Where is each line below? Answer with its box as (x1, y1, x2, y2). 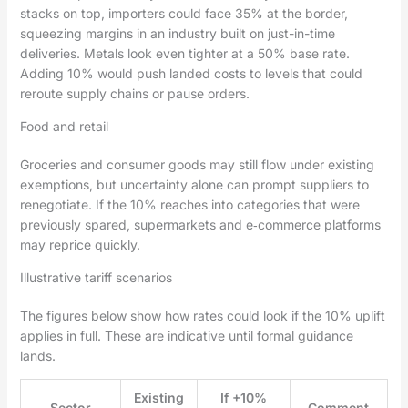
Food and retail (19, 118, 108, 135)
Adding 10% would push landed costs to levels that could (19, 66, 362, 82)
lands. (19, 348, 56, 364)
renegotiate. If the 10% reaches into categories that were (19, 197, 360, 213)
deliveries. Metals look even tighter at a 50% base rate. (19, 46, 350, 62)
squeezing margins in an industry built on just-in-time (19, 25, 335, 42)
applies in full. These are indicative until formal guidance (19, 328, 353, 344)
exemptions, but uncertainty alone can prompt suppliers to (19, 177, 369, 193)
